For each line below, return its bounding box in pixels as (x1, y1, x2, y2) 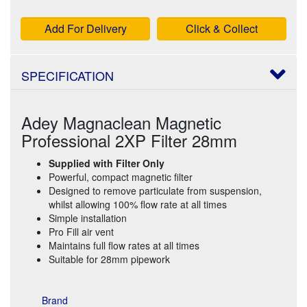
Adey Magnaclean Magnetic (21, 110, 221, 134)
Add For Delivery (44, 20, 127, 36)
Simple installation (49, 210, 127, 225)
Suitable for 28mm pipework (49, 251, 170, 266)
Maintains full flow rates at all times (49, 238, 199, 252)
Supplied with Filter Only (49, 156, 164, 170)
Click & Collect (186, 20, 258, 36)
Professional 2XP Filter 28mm (21, 127, 237, 152)
